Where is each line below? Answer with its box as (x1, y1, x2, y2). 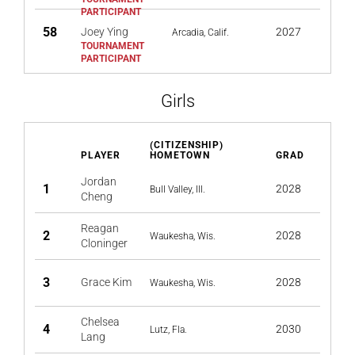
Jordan (81, 175, 116, 188)
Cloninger (81, 237, 128, 250)
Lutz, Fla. (150, 324, 187, 335)
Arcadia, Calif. (172, 27, 229, 38)
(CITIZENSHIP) (150, 139, 223, 151)
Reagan (81, 222, 119, 235)
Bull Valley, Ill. (150, 184, 205, 195)
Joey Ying (81, 25, 128, 38)
